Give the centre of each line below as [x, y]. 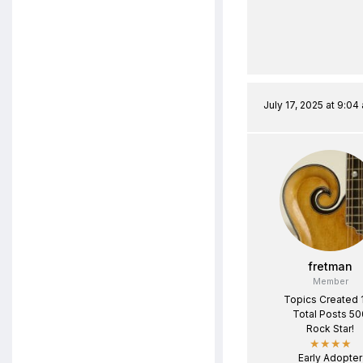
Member [330, 281]
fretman [330, 266]
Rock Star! [330, 329]
